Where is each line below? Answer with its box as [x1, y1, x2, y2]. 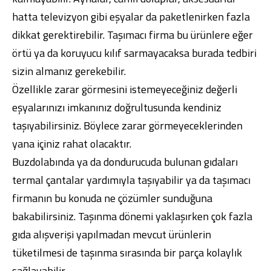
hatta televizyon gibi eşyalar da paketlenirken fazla [12, 8, 250, 25]
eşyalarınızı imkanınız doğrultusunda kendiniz [12, 99, 221, 116]
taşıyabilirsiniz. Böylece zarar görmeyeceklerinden [12, 117, 243, 134]
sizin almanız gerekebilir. [12, 63, 126, 79]
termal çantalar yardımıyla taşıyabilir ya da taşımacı [12, 172, 250, 188]
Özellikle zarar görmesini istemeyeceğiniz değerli [12, 81, 237, 97]
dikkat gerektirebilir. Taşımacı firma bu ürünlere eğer [12, 27, 253, 43]
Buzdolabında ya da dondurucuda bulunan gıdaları [12, 154, 238, 170]
